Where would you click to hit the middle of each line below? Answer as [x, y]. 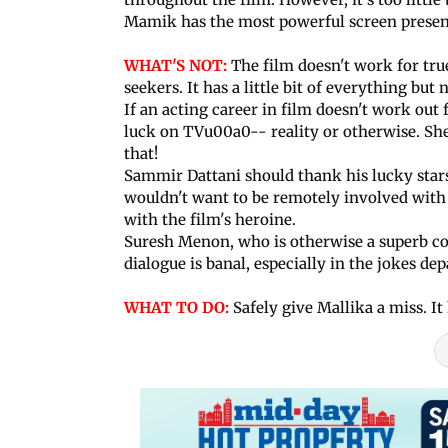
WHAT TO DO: [176, 307]
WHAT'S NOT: [175, 65]
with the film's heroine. [210, 219]
